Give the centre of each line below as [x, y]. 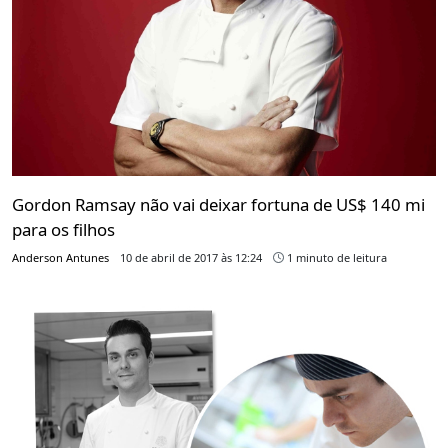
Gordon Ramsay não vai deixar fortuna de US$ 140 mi [218, 205]
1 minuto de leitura [335, 258]
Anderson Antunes [60, 258]
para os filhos [63, 230]
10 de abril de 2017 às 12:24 [191, 258]
